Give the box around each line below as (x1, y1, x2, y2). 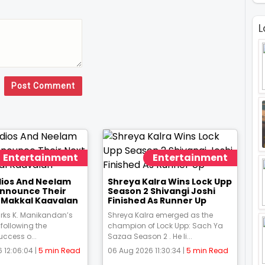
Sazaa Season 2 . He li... (107, 231, 192, 241)
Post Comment (11, 81, 75, 91)
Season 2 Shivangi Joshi (107, 185, 215, 197)
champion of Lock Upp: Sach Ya (107, 221, 223, 231)
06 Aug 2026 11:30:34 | (107, 245, 186, 256)
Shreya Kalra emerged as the (107, 210, 213, 220)
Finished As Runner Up (107, 195, 206, 206)
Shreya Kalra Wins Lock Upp (107, 176, 232, 188)
